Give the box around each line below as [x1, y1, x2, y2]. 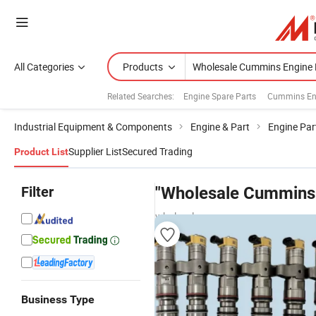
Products [123, 60, 163, 73]
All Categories [14, 60, 74, 73]
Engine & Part [190, 120, 250, 133]
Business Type [21, 293, 95, 306]
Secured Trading [122, 145, 193, 158]
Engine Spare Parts [183, 90, 256, 102]
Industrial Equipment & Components [14, 120, 172, 133]
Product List [14, 146, 68, 157]
